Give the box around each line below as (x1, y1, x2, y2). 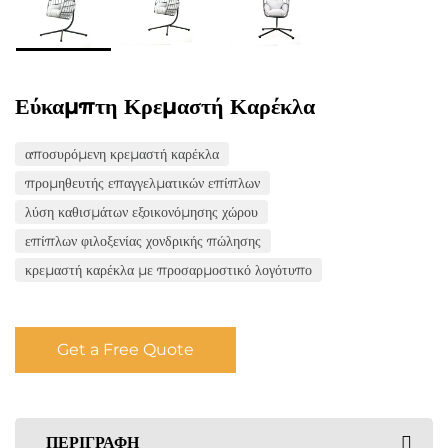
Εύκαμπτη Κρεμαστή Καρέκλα (15, 93, 315, 120)
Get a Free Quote (57, 340, 194, 359)
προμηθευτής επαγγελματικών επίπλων (25, 174, 260, 192)
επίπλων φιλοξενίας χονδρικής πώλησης (25, 232, 261, 250)
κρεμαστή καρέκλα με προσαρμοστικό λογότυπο (25, 261, 312, 279)
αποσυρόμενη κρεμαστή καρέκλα (25, 145, 219, 163)
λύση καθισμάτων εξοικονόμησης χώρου (25, 203, 258, 221)
